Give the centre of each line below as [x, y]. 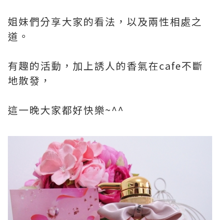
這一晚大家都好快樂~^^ [66, 110]
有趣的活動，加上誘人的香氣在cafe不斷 [106, 65]
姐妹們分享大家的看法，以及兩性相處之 [105, 21]
